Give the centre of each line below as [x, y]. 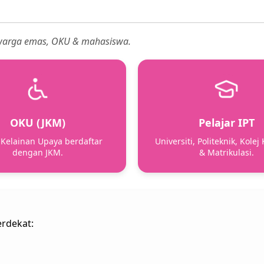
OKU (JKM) [38, 123]
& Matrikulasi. [226, 153]
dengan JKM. [38, 153]
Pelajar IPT [226, 123]
